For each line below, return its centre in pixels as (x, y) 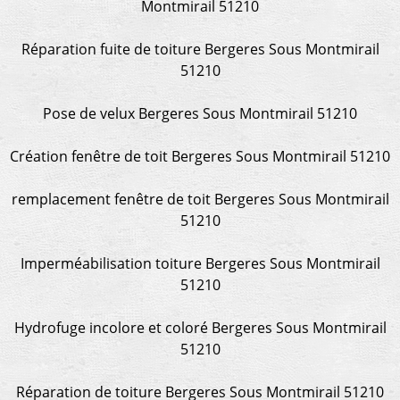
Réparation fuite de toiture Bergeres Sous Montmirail (200, 49)
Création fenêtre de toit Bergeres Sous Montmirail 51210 (200, 156)
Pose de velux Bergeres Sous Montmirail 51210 (200, 113)
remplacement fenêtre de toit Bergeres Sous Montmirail (200, 199)
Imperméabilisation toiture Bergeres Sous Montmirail (200, 263)
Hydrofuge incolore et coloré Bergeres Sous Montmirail (200, 327)
